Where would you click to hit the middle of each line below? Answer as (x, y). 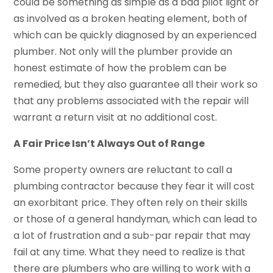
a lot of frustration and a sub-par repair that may (132, 235)
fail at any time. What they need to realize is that (130, 252)
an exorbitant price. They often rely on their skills (131, 202)
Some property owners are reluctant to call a (123, 169)
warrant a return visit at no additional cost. (115, 117)
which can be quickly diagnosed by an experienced (135, 35)
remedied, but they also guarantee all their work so (136, 84)
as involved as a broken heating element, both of (131, 18)
